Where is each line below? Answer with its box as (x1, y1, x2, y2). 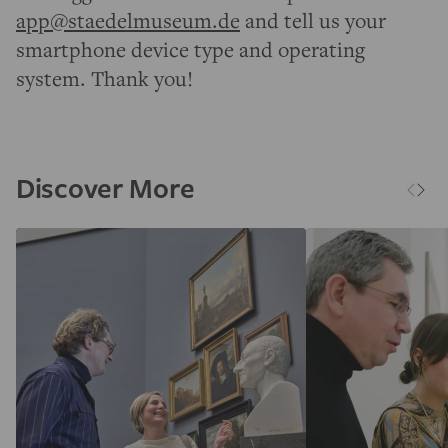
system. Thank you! (16, 64, 193, 93)
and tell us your (240, 6, 386, 35)
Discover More (16, 169, 195, 207)
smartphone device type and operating (16, 35, 365, 64)
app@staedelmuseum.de (16, 6, 240, 35)
